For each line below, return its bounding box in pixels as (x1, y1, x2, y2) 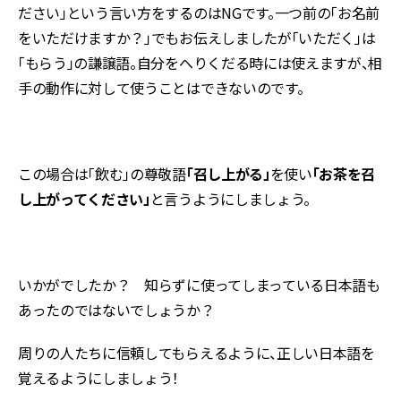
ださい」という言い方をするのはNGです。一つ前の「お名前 (18, 2, 380, 23)
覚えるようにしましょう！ (18, 367, 180, 388)
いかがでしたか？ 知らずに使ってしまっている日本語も (18, 274, 380, 295)
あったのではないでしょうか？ (18, 299, 215, 320)
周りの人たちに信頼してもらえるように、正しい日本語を (18, 342, 375, 363)
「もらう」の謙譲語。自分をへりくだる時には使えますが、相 (18, 52, 383, 73)
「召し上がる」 (185, 163, 270, 184)
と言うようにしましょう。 (149, 188, 311, 209)
